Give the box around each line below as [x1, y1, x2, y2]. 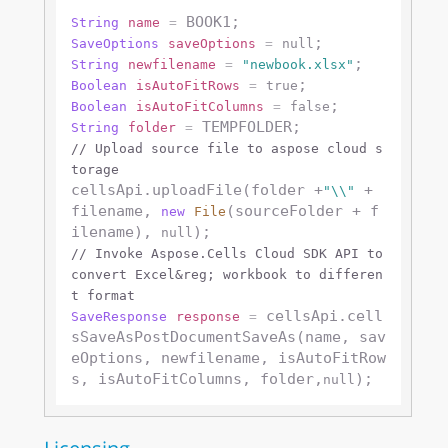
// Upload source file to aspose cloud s [70, 141, 383, 157]
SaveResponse [70, 309, 167, 325]
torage [70, 162, 119, 178]
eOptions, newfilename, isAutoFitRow [70, 349, 386, 368]
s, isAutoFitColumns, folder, [70, 370, 323, 389]
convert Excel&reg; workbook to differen [70, 267, 383, 283]
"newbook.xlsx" [241, 57, 354, 73]
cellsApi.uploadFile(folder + [70, 181, 323, 200]
